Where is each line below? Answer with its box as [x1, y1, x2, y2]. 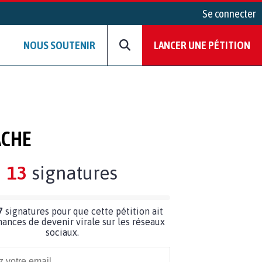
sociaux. [45, 226, 79, 237]
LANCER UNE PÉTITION [154, 39, 250, 52]
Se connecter [202, 7, 256, 20]
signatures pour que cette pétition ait [3, 205, 163, 216]
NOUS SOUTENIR [23, 39, 95, 52]
